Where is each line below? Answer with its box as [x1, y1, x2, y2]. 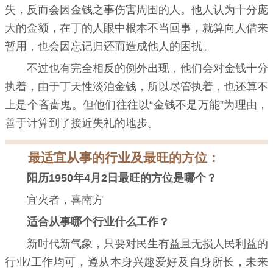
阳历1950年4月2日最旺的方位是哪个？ [27, 172, 217, 185]
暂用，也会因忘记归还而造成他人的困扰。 [5, 40, 213, 53]
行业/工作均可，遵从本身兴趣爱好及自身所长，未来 [5, 256, 268, 269]
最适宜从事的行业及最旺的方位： [27, 151, 220, 165]
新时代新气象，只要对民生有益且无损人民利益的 [27, 238, 268, 250]
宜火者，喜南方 [27, 194, 104, 207]
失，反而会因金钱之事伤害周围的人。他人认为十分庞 [5, 4, 268, 16]
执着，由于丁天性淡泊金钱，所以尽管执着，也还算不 [5, 80, 268, 93]
